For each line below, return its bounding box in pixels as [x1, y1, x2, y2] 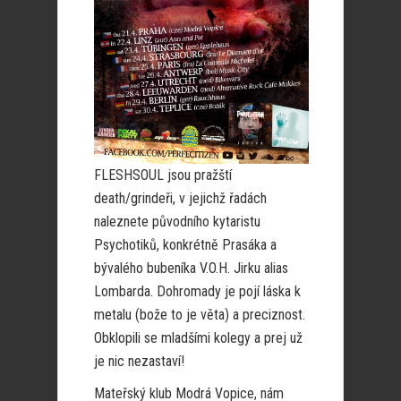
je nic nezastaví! [94, 352, 184, 370]
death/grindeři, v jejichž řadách [94, 189, 267, 207]
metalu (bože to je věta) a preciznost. [94, 305, 305, 323]
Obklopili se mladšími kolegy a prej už [94, 328, 303, 346]
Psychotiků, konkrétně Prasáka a [94, 235, 277, 253]
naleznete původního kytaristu [94, 212, 260, 230]
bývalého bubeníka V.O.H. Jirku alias [94, 259, 288, 277]
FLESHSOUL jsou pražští [94, 166, 232, 183]
